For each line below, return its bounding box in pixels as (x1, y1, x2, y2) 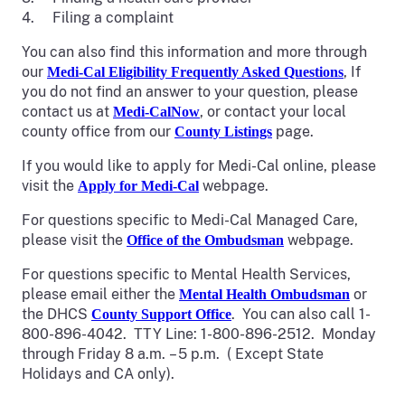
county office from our (22, 123, 174, 141)
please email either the (22, 286, 179, 304)
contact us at (22, 103, 113, 121)
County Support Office (91, 306, 231, 323)
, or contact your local (200, 103, 346, 121)
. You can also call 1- (231, 306, 371, 324)
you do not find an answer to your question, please (22, 83, 358, 101)
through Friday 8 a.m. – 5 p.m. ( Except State (22, 345, 324, 363)
